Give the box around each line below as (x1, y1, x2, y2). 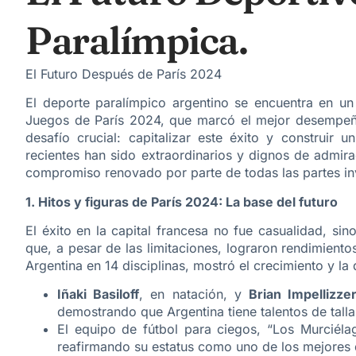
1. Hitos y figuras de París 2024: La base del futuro (25, 193, 338, 210)
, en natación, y (139, 286, 250, 303)
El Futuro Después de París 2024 (25, 65, 222, 82)
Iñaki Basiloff (57, 286, 140, 303)
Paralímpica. (25, 16, 247, 64)
